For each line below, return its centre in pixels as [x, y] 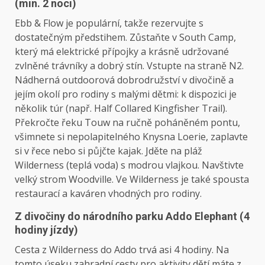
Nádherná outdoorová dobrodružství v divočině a [124, 80]
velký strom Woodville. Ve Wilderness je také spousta [132, 180]
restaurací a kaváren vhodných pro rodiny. [108, 194]
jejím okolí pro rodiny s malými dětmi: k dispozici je [126, 94]
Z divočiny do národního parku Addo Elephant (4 [132, 216]
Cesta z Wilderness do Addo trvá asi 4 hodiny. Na [122, 250]
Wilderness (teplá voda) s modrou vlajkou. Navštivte [129, 165]
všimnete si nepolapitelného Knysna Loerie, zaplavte [131, 137]
